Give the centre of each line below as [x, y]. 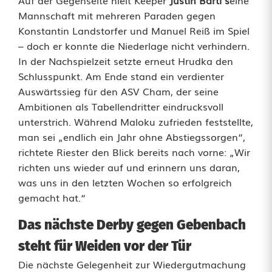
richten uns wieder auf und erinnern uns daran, [129, 167]
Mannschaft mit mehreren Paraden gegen [117, 15]
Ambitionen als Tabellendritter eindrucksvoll [121, 106]
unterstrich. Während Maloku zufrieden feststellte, [136, 121]
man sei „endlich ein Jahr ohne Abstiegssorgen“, [132, 136]
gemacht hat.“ [52, 197]
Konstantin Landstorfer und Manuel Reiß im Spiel [134, 30]
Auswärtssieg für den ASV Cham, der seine [118, 91]
